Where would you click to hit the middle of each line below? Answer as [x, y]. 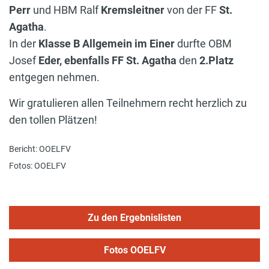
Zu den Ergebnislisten [134, 217]
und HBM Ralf [67, 10]
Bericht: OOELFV [40, 149]
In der [23, 44]
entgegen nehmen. [54, 77]
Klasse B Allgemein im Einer [105, 44]
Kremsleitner [134, 10]
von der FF [192, 10]
